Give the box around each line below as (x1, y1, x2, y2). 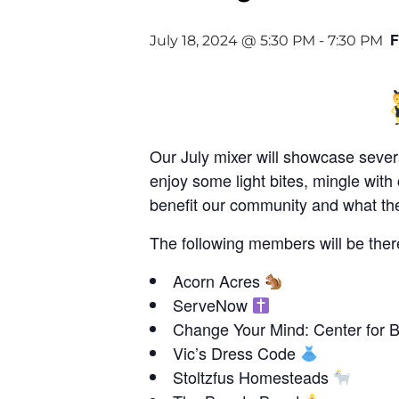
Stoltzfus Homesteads (173, 364, 333, 388)
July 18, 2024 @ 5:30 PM (150, 31, 315, 49)
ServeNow (173, 292, 252, 316)
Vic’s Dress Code (173, 340, 300, 364)
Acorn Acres (173, 268, 265, 292)
